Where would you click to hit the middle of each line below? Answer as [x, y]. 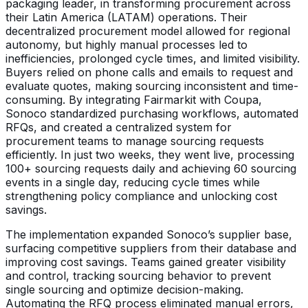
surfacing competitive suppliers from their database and [151, 248]
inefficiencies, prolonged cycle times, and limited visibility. [153, 58]
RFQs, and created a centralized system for [119, 127]
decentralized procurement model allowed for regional [148, 31]
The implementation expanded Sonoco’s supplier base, [149, 234]
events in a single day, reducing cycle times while [133, 182]
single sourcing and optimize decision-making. [124, 289]
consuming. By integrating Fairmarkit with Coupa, [134, 99]
